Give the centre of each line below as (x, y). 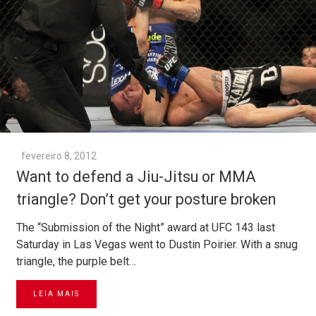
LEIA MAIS (56, 294)
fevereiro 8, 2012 (59, 156)
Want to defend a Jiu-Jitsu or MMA (136, 177)
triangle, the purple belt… (76, 262)
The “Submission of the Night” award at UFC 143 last (146, 228)
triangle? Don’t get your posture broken (146, 200)
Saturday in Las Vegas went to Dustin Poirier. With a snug (157, 245)
